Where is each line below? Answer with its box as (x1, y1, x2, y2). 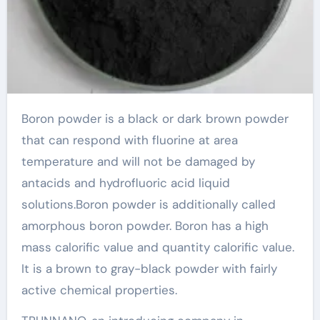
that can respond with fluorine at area (21, 131, 238, 148)
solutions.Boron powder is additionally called (21, 196, 276, 212)
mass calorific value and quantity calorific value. (21, 239, 294, 255)
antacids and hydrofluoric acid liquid (21, 174, 230, 191)
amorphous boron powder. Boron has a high (21, 217, 269, 234)
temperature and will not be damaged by (21, 153, 255, 169)
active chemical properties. (21, 281, 177, 298)
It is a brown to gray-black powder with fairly (21, 260, 277, 276)
